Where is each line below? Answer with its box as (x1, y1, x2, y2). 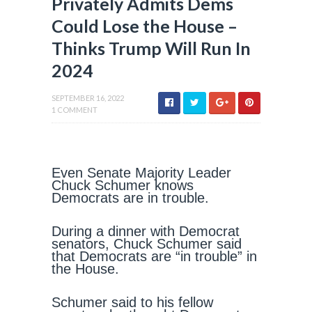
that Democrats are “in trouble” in (52, 249, 257, 264)
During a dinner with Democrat (52, 224, 240, 239)
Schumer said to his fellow (52, 295, 213, 310)
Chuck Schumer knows (52, 178, 194, 193)
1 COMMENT (52, 105, 97, 114)
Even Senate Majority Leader (52, 165, 231, 180)
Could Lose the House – (52, 15, 237, 36)
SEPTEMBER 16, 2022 (52, 93, 124, 102)
